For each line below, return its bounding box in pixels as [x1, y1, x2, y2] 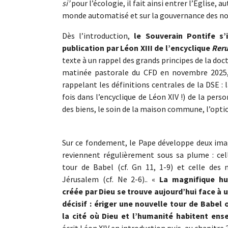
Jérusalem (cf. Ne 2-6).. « [62, 174, 159, 184]
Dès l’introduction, [62, 30, 134, 41]
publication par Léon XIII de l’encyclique [62, 42, 212, 53]
